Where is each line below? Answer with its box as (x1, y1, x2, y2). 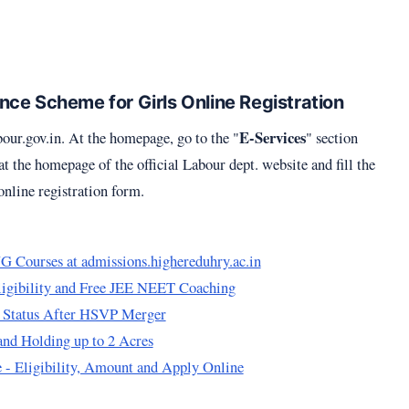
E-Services (239, 125, 306, 149)
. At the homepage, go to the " (61, 126, 239, 148)
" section (306, 126, 358, 148)
